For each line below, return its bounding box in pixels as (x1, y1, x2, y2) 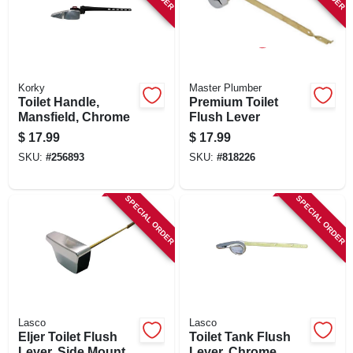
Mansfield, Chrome (17, 110, 130, 124)
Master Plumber (188, 82, 262, 94)
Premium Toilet (188, 95, 278, 109)
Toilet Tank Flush (188, 329, 291, 344)
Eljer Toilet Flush (17, 329, 117, 344)
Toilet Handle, (17, 95, 99, 109)
